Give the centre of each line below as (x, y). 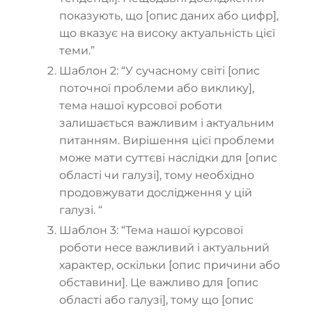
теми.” (77, 50)
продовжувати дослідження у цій (156, 192)
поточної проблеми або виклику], (157, 88)
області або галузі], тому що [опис (156, 299)
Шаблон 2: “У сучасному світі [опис (159, 70)
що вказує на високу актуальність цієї (167, 33)
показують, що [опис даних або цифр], (169, 15)
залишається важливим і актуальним (167, 123)
